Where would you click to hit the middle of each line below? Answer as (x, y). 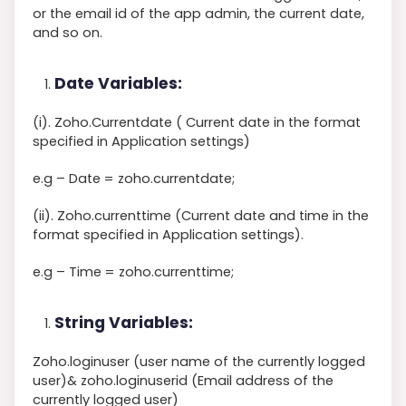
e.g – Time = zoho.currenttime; (133, 271)
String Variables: (124, 322)
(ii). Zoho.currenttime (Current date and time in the (201, 215)
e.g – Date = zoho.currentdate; (134, 178)
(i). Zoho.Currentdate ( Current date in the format (197, 122)
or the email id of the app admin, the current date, (198, 13)
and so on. (68, 32)
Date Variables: (118, 83)
